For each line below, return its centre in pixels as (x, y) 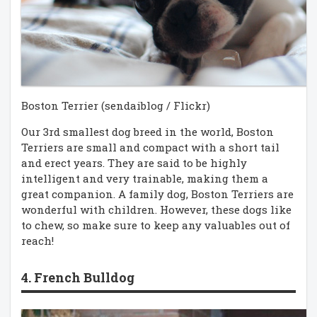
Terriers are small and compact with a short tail (150, 147)
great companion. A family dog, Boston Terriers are (157, 194)
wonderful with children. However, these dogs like (156, 209)
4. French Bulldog (78, 277)
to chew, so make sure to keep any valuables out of (156, 225)
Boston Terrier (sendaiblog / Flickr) (116, 105)
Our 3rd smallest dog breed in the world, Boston (148, 131)
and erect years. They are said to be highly (134, 162)
